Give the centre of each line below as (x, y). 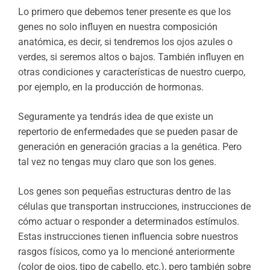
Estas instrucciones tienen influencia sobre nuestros (128, 237)
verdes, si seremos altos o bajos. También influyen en (131, 57)
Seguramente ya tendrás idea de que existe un (116, 117)
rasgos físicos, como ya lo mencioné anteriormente (126, 252)
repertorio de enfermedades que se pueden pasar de (128, 132)
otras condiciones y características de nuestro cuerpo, (132, 72)
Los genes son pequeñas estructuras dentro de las (124, 192)
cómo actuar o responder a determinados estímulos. (129, 222)
